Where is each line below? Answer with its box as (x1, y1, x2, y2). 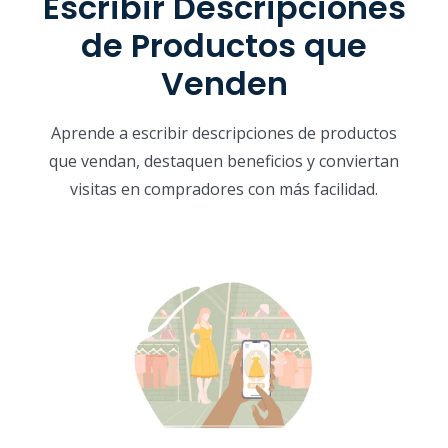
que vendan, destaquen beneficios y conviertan (49, 149, 399, 172)
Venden (160, 60, 288, 106)
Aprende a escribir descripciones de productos (51, 121, 397, 144)
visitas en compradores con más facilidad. (70, 177, 378, 200)
